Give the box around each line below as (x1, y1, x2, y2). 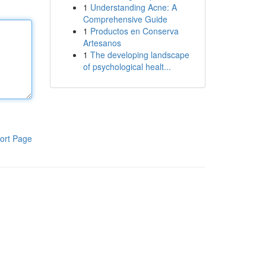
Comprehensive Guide (83, 13, 167, 25)
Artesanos (83, 37, 121, 49)
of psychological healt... (83, 61, 171, 72)
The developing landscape (90, 49, 189, 61)
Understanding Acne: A (90, 1, 177, 13)
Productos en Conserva (90, 25, 179, 37)
